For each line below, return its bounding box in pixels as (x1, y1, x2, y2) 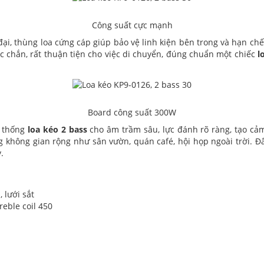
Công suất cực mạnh (91, 19, 173, 31)
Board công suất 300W (88, 106, 176, 118)
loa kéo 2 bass (28, 123, 87, 135)
